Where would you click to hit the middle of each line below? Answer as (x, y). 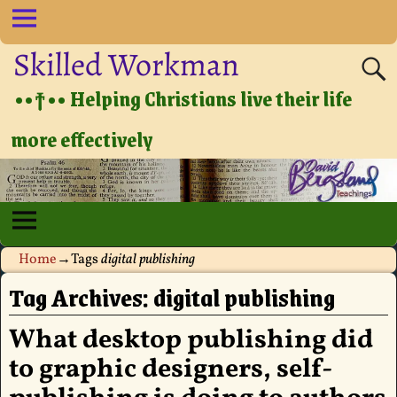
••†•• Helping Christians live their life (183, 98)
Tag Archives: (81, 297)
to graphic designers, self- (171, 370)
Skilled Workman (127, 64)
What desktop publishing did (191, 341)
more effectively (82, 139)
